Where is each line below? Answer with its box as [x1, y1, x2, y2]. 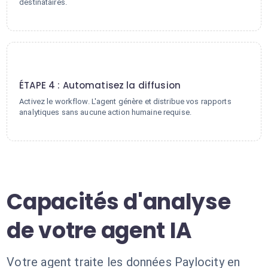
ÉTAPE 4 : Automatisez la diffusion [19, 79, 181, 92]
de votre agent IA [7, 215, 193, 246]
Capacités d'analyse [7, 187, 231, 217]
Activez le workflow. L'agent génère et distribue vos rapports [19, 97, 232, 106]
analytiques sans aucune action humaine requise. [19, 108, 191, 117]
